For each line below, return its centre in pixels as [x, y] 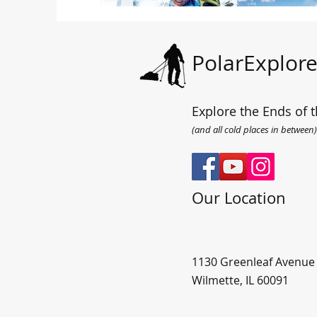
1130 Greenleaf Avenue [253, 262]
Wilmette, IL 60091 [240, 281]
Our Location [239, 198]
